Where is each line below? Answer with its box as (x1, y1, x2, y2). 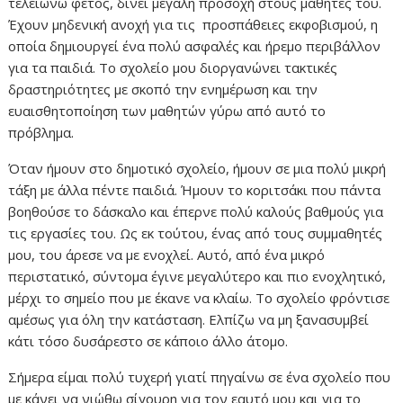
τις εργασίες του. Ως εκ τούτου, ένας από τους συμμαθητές (8, 224, 383, 242)
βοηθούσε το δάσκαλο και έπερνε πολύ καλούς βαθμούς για (8, 202, 384, 220)
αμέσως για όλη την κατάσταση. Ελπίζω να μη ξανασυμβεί (8, 310, 370, 328)
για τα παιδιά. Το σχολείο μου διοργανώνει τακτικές (8, 58, 338, 76)
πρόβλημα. (8, 123, 75, 141)
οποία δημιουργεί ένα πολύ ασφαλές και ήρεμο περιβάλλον (8, 37, 381, 55)
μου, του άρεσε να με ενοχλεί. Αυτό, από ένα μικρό (8, 246, 326, 264)
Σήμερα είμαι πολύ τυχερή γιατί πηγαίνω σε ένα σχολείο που (8, 368, 391, 386)
